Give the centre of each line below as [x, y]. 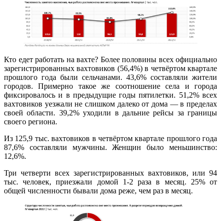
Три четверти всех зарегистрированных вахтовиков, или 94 [110, 173]
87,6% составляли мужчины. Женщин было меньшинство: [110, 147]
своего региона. [31, 121]
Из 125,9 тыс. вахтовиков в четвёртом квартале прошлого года [110, 138]
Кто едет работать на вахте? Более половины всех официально [110, 59]
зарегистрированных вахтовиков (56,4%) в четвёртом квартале [110, 68]
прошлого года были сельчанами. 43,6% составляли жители [110, 77]
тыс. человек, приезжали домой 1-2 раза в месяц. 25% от [110, 182]
